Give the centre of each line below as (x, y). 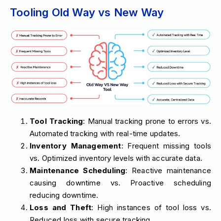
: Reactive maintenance (168, 171)
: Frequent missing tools (166, 146)
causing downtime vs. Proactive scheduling (120, 183)
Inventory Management (75, 146)
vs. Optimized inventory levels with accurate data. (116, 158)
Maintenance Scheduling (78, 171)
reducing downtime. (64, 195)
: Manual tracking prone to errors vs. (147, 121)
